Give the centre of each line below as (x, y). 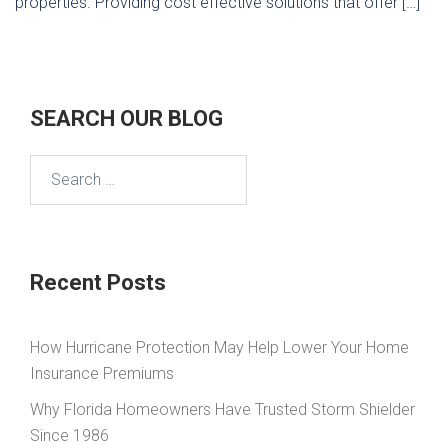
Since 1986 (69, 435)
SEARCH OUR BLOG (126, 118)
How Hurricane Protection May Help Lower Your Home (219, 347)
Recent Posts (98, 282)
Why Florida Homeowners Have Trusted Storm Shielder (222, 409)
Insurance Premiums (102, 373)
